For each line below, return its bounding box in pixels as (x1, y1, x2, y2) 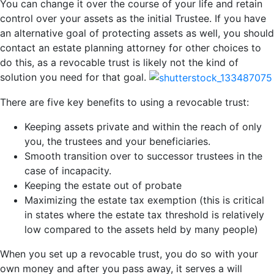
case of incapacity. (24, 165, 111, 177)
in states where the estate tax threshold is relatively (24, 209, 264, 221)
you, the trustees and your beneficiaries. (24, 135, 210, 148)
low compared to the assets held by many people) (24, 223, 258, 236)
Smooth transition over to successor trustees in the (24, 150, 262, 163)
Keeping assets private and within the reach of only (24, 120, 262, 133)
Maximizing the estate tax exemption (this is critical (24, 194, 264, 207)
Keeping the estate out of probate (24, 179, 182, 192)
